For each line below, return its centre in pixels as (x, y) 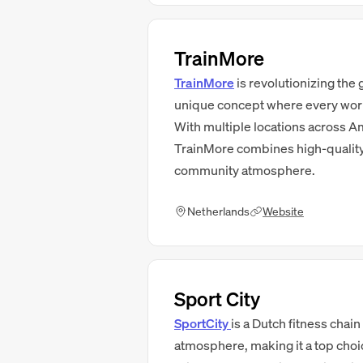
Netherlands (218, 211)
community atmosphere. (245, 170)
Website (283, 211)
